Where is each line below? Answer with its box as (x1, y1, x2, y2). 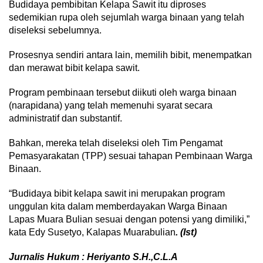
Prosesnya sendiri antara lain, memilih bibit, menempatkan (9, 50, 252, 60)
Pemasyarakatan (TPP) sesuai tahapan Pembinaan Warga (9, 151, 252, 161)
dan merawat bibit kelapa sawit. (9, 63, 140, 73)
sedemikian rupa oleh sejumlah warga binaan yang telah (9, 12, 244, 23)
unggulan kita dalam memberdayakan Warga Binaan (9, 201, 227, 212)
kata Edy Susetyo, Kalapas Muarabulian (9, 227, 176, 238)
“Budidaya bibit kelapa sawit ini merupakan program (9, 188, 225, 199)
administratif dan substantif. (9, 113, 122, 124)
